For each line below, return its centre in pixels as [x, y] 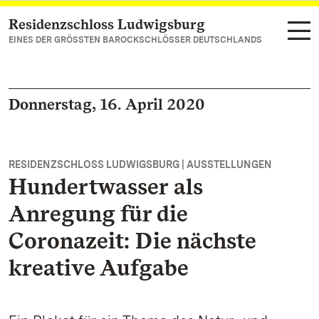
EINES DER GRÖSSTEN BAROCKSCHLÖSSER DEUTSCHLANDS [135, 40]
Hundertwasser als [106, 186]
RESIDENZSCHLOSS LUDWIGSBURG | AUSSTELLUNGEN [140, 164]
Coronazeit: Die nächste [132, 240]
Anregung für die [98, 213]
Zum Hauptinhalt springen [96, 25]
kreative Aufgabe [99, 267]
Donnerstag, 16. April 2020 [107, 104]
